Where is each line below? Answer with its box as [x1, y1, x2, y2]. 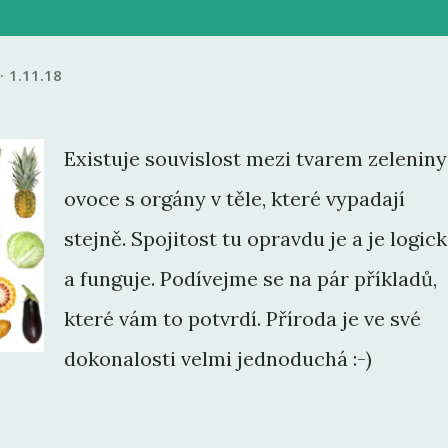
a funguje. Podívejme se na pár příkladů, [64, 266, 437, 292]
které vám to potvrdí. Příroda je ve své [64, 306, 421, 332]
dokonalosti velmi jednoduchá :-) [64, 346, 372, 372]
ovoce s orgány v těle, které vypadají [64, 186, 405, 212]
